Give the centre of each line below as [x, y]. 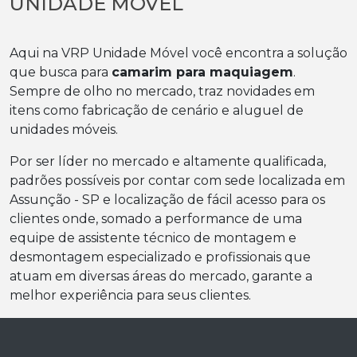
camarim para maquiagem [202, 72]
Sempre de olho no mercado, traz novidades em [162, 91]
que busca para [61, 72]
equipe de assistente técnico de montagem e [153, 238]
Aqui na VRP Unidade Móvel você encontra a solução [178, 53]
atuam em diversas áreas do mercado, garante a [161, 276]
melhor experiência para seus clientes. [130, 295]
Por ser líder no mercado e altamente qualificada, [168, 161]
